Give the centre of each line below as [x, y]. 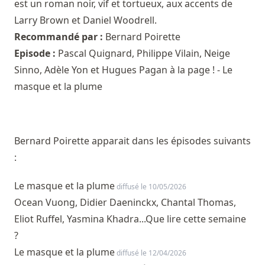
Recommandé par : [60, 37]
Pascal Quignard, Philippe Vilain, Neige [144, 54]
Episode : [36, 54]
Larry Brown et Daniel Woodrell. [85, 20]
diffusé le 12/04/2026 [151, 253]
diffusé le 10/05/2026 [151, 187]
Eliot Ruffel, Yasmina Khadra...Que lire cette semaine [130, 219]
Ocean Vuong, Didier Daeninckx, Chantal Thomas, [125, 203]
